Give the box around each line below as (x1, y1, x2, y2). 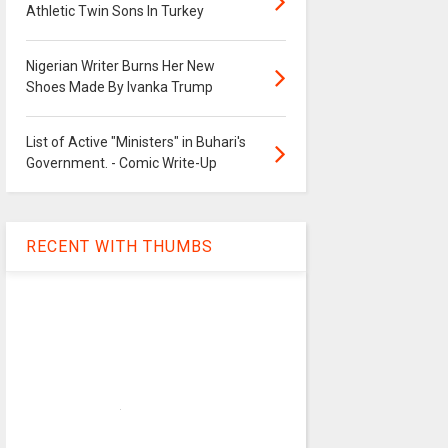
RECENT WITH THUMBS (25, 237, 213, 257)
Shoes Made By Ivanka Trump (25, 79, 213, 96)
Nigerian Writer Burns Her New (25, 58, 215, 75)
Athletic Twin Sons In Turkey (25, 3, 204, 20)
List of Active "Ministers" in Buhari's (25, 134, 246, 151)
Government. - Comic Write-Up (25, 155, 217, 172)
